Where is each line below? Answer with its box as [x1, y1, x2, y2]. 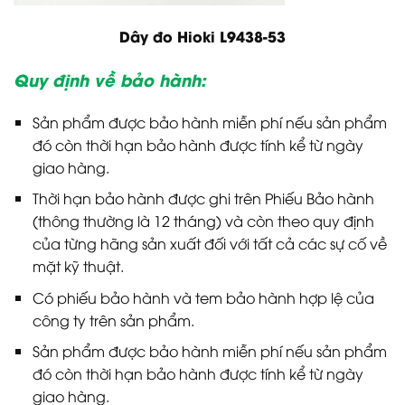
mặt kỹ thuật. [32, 256, 124, 277]
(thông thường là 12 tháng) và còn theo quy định [32, 211, 374, 231]
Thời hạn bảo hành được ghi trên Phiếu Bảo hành [32, 188, 374, 209]
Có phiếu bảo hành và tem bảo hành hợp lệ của [32, 287, 374, 307]
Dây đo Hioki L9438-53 [119, 24, 286, 46]
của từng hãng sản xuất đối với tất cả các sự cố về [32, 233, 387, 254]
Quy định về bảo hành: [14, 67, 206, 91]
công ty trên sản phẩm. [32, 309, 194, 330]
